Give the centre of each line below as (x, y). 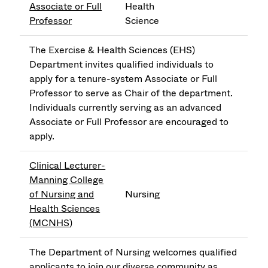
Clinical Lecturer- (68, 166)
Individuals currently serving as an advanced (126, 108)
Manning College (67, 180)
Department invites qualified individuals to (122, 65)
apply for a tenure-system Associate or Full (124, 79)
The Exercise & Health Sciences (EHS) (112, 50)
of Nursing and (62, 194)
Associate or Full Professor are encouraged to (129, 122)
